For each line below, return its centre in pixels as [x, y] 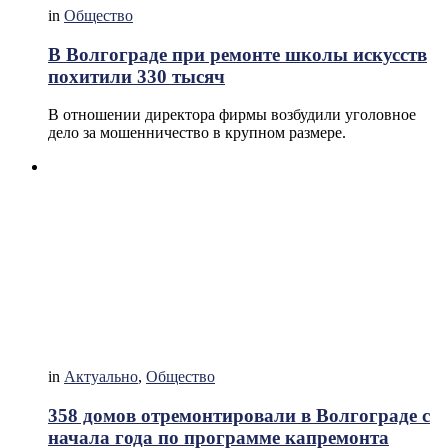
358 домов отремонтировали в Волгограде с [239, 415]
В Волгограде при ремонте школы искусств [237, 54]
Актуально [101, 377]
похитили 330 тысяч [136, 76]
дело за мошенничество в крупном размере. [197, 133]
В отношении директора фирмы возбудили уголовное [232, 115]
